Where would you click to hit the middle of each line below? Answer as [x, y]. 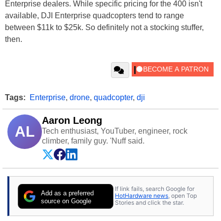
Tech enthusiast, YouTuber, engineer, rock [115, 131]
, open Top [183, 196]
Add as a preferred [68, 193]
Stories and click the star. [149, 203]
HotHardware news [142, 196]
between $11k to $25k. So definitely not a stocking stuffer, [104, 27]
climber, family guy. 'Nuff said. [93, 141]
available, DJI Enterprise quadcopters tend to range [94, 15]
